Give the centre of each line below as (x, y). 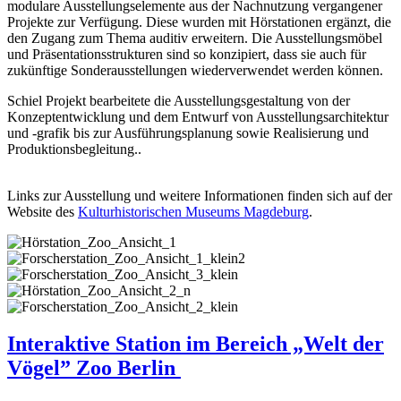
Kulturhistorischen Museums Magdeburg (193, 211)
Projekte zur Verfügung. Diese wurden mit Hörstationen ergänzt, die (199, 21)
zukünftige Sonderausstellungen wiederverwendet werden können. (195, 70)
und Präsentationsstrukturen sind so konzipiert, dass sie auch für (187, 54)
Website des (43, 211)
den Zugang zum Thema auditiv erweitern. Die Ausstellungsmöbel (195, 38)
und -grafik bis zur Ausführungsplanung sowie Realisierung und (188, 132)
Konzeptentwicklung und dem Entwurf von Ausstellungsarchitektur (198, 116)
